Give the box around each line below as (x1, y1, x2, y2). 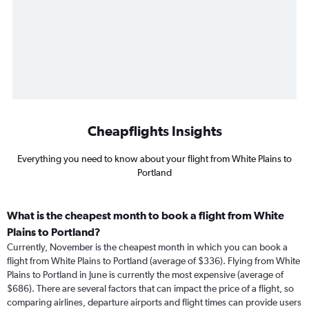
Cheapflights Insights (87, 123, 222, 139)
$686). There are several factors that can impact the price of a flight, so (7, 283, 294, 295)
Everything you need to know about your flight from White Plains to (17, 153, 292, 165)
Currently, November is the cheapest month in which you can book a (7, 241, 288, 253)
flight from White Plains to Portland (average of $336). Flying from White (7, 255, 300, 267)
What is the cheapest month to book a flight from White (7, 209, 284, 222)
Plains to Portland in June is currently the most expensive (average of (7, 269, 283, 281)
